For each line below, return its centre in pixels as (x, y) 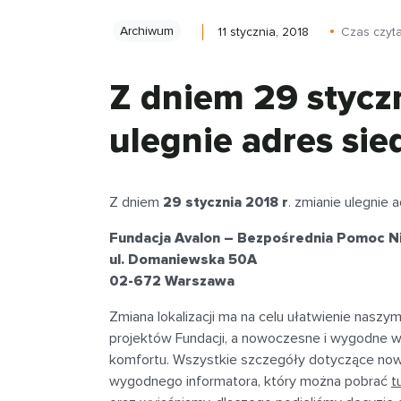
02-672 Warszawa (172, 282)
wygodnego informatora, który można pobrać (250, 382)
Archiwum (147, 31)
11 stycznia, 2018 (263, 32)
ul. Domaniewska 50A (183, 260)
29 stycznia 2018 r (226, 203)
